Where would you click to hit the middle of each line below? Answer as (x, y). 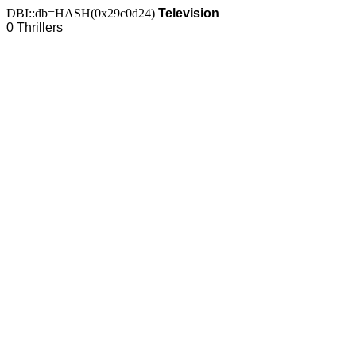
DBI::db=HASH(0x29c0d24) (82, 13)
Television (189, 13)
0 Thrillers (35, 27)
